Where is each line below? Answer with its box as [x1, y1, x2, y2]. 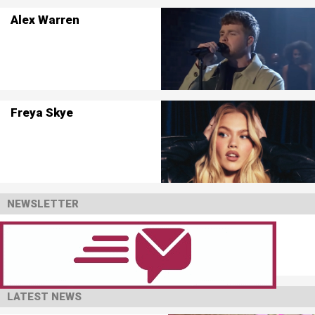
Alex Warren [10, 12, 79, 27]
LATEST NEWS [7, 290, 82, 303]
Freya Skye [10, 105, 73, 120]
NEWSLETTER [7, 198, 79, 210]
